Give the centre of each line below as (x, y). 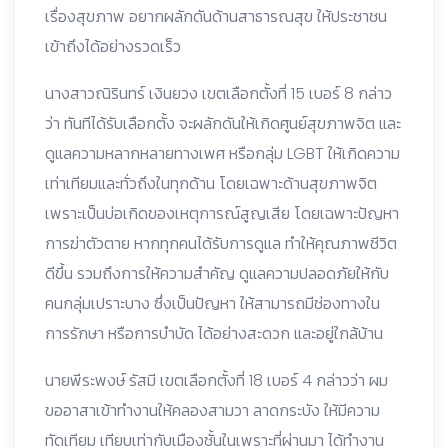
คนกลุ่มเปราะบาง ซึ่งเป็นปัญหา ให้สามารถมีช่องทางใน (212, 303)
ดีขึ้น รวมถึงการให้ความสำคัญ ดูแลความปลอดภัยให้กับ (217, 273)
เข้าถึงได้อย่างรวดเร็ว (113, 46)
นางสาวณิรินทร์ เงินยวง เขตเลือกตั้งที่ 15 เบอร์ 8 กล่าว (218, 93)
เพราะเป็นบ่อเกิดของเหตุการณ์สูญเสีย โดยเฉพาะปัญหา (222, 213)
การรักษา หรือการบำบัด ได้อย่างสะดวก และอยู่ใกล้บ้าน (214, 333)
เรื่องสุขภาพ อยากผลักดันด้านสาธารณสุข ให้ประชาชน (216, 16)
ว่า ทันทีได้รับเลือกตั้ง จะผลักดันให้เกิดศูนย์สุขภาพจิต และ (223, 123)
